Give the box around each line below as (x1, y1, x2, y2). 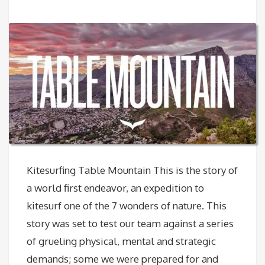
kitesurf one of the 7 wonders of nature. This (27, 199, 227, 212)
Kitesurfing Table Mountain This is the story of (27, 164, 238, 177)
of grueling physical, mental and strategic (27, 235, 216, 248)
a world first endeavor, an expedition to (27, 182, 204, 195)
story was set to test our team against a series (27, 217, 234, 230)
